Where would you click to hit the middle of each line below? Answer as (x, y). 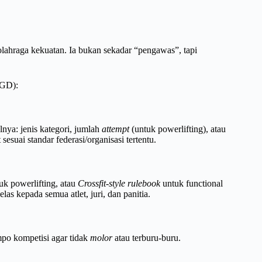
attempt (116, 129)
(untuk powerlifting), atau (177, 129)
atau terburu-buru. (146, 237)
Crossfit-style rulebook (119, 184)
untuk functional (192, 184)
